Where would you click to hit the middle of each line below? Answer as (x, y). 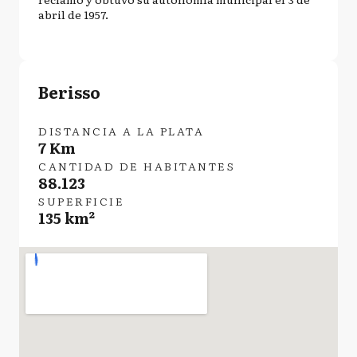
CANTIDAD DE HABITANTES (137, 166)
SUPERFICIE (81, 201)
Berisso (69, 92)
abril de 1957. (73, 14)
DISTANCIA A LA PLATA (121, 131)
